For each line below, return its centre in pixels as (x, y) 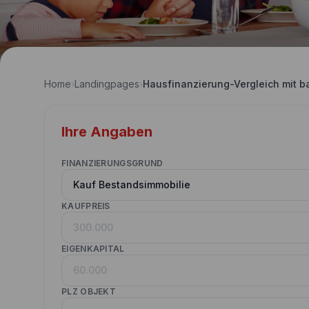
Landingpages (107, 84)
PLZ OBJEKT (89, 291)
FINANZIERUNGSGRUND (112, 163)
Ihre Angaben (107, 132)
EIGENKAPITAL (93, 249)
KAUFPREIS (86, 206)
